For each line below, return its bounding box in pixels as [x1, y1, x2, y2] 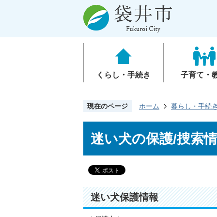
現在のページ [87, 102, 128, 110]
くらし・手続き [96, 71, 151, 79]
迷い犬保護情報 [91, 192, 158, 202]
